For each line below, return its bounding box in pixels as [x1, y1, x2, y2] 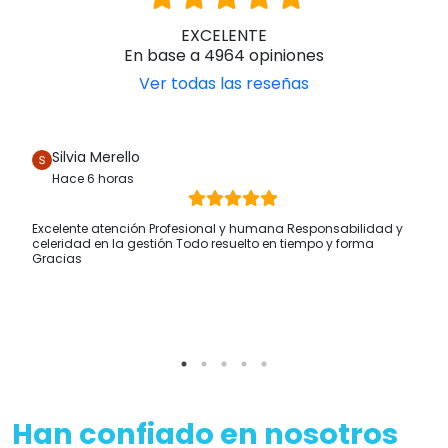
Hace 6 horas [52, 170, 134, 188]
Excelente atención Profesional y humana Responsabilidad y [32, 220, 403, 238]
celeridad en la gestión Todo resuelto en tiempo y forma [32, 235, 374, 253]
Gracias [32, 250, 82, 268]
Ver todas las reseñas [139, 72, 309, 96]
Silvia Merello [52, 147, 140, 168]
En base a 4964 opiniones [124, 44, 324, 68]
